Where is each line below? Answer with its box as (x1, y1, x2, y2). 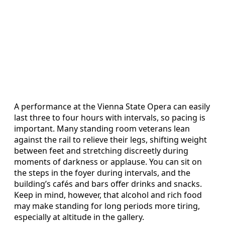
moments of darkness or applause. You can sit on (14, 156, 202, 168)
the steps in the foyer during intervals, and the (14, 167, 190, 179)
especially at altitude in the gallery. (14, 211, 144, 223)
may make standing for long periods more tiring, (14, 200, 200, 212)
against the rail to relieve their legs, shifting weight (14, 134, 207, 146)
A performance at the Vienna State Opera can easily (14, 101, 210, 113)
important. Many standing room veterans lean (14, 123, 190, 135)
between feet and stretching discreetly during (14, 145, 188, 157)
